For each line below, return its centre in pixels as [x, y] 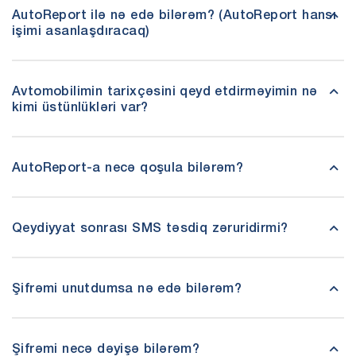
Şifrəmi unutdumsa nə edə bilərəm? [127, 288]
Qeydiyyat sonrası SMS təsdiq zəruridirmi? [150, 227]
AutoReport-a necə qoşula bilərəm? [128, 167]
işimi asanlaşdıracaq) [81, 30]
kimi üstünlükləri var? [80, 106]
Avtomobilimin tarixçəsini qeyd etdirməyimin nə [165, 91]
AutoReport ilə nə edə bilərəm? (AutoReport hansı [174, 14]
